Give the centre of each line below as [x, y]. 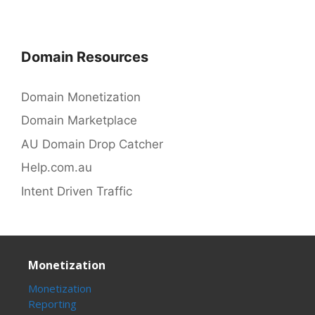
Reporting [52, 303]
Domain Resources [85, 57]
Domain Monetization [81, 97]
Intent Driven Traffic [77, 191]
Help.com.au [57, 168]
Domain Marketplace [79, 121]
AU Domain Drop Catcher [92, 144]
